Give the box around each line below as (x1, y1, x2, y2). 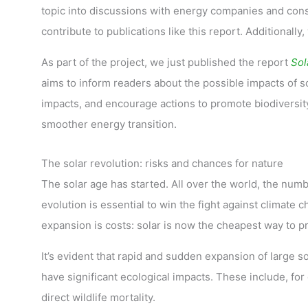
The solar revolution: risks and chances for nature (41, 157, 283, 170)
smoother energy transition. (41, 118, 177, 131)
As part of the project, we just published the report (41, 56, 291, 69)
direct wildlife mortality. (41, 291, 155, 304)
